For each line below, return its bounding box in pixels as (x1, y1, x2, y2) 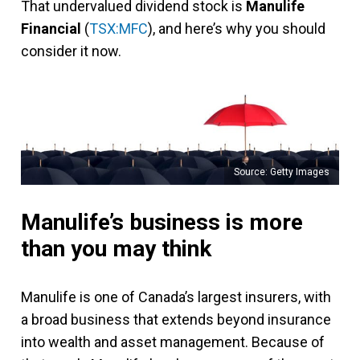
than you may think (21, 235, 211, 262)
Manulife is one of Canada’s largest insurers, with (21, 288, 331, 305)
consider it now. (21, 43, 121, 59)
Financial (21, 20, 81, 37)
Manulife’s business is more (21, 208, 303, 235)
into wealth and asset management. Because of (21, 333, 325, 350)
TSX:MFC (89, 20, 148, 37)
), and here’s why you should (148, 20, 325, 37)
